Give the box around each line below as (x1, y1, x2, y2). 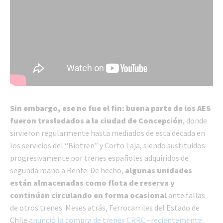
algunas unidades (125, 165, 192, 176)
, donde (183, 115, 207, 126)
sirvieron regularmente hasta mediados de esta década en (10, 128, 205, 138)
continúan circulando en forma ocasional (10, 190, 167, 201)
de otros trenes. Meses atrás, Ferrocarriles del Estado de (10, 203, 200, 213)
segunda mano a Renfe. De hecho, (10, 165, 125, 176)
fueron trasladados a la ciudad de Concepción (10, 115, 183, 126)
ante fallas (167, 190, 205, 201)
